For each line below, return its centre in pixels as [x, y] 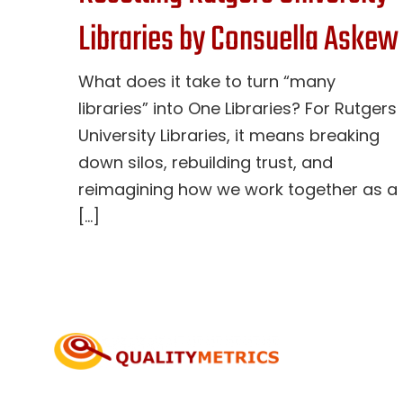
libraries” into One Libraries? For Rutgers [237, 109]
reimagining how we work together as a [238, 190]
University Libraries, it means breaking [229, 136]
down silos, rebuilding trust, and [206, 163]
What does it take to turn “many [207, 82]
